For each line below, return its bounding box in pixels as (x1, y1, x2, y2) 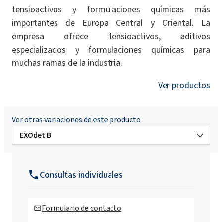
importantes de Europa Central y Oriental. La (12, 16, 210, 29)
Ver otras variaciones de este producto (12, 114, 141, 125)
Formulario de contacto (42, 202, 121, 213)
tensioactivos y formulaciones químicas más (12, 3, 210, 15)
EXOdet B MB (53, 155, 96, 166)
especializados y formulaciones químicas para (12, 43, 210, 55)
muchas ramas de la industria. (12, 56, 122, 69)
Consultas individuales (40, 168, 123, 181)
